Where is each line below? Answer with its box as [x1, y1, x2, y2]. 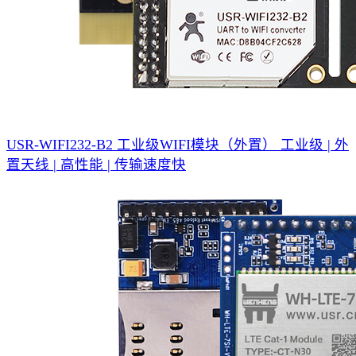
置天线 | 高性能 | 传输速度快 [6, 156, 186, 172]
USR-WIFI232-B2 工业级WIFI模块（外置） [6, 136, 277, 153]
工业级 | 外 [281, 136, 349, 153]
